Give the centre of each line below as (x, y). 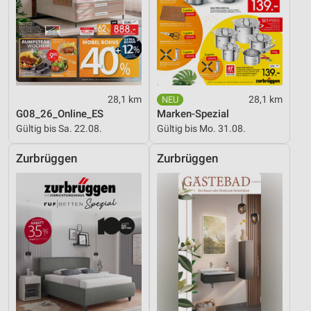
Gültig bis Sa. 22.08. (59, 128)
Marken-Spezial (193, 114)
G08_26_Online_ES (60, 114)
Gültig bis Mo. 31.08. (201, 128)
